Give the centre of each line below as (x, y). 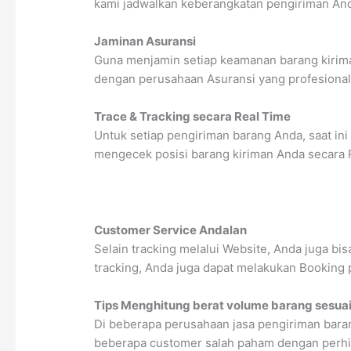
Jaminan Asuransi (145, 41)
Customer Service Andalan (171, 230)
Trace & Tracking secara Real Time (193, 116)
